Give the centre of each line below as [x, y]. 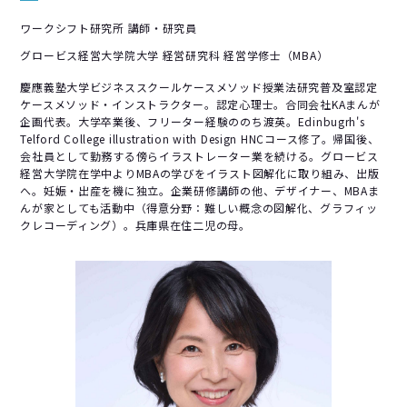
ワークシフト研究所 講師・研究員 [109, 27]
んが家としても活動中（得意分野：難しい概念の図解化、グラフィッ [199, 207]
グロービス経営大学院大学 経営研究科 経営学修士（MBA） [174, 55]
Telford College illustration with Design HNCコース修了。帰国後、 [200, 138]
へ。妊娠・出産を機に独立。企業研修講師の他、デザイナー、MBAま [200, 190]
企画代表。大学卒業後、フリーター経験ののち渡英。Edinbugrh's [193, 121]
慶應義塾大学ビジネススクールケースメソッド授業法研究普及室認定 [199, 86]
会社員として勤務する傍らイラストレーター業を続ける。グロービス [199, 155]
